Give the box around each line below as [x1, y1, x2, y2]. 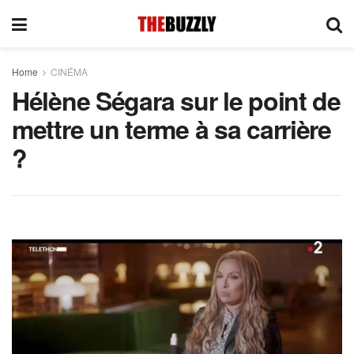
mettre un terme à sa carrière [12, 111, 331, 147]
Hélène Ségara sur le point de [12, 82, 341, 119]
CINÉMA [51, 65, 88, 78]
